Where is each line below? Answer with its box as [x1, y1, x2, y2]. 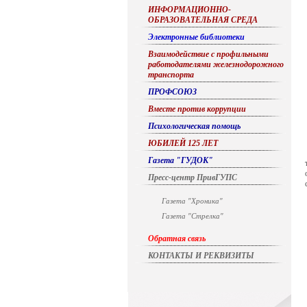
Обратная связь [147, 234, 206, 243]
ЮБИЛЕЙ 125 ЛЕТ [147, 138, 218, 148]
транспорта [147, 70, 194, 79]
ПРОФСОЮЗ [147, 87, 197, 97]
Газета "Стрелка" [161, 212, 223, 220]
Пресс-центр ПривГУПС [147, 173, 237, 182]
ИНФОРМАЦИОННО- [147, 5, 231, 14]
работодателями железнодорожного [147, 60, 284, 69]
